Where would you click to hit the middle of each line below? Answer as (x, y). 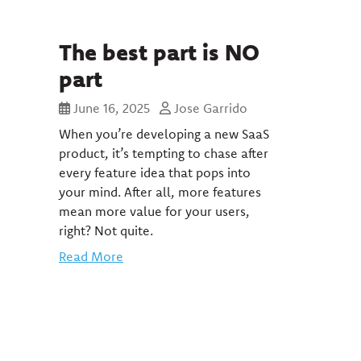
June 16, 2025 (112, 108)
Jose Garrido (209, 108)
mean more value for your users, (154, 211)
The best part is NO (159, 52)
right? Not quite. (106, 230)
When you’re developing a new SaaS (164, 134)
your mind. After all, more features (160, 192)
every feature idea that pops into (155, 172)
